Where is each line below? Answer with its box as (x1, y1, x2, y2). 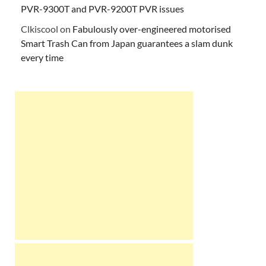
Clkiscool (21, 23, 58, 34)
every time (21, 51, 64, 63)
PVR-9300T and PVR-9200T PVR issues (21, 2, 184, 14)
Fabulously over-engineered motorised (72, 23, 231, 34)
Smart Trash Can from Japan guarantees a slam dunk (21, 37, 233, 49)
